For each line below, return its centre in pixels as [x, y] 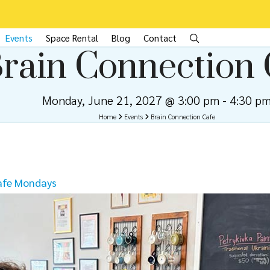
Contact [160, 38]
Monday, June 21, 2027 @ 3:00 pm [131, 100]
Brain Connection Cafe [183, 117]
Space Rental [72, 38]
